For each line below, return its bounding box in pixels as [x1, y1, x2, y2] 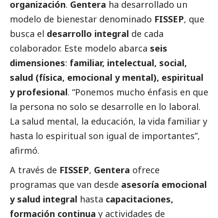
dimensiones [10, 57, 65, 69]
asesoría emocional [121, 179, 207, 191]
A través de [10, 164, 59, 176]
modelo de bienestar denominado [10, 13, 154, 25]
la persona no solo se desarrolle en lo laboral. [10, 101, 200, 113]
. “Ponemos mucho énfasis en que [68, 86, 208, 98]
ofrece [130, 164, 160, 176]
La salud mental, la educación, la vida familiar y [10, 115, 207, 127]
